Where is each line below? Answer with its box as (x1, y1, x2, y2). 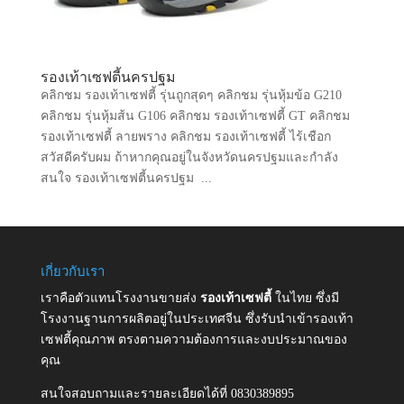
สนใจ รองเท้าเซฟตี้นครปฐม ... (40, 171, 212, 186)
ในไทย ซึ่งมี (274, 291, 339, 306)
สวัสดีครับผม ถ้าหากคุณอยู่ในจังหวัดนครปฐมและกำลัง (40, 151, 338, 165)
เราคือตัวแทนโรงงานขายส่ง (40, 291, 200, 306)
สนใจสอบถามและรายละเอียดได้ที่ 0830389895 (40, 387, 294, 401)
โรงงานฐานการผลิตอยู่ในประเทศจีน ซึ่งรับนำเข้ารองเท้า (40, 312, 353, 326)
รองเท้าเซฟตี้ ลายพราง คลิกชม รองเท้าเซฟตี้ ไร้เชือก (40, 130, 331, 144)
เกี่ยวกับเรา (40, 264, 105, 280)
